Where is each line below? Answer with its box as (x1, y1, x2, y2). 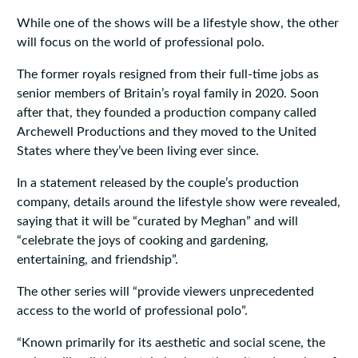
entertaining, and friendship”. (16, 253, 178, 267)
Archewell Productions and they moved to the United (16, 125, 316, 139)
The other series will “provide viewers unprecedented (16, 285, 314, 299)
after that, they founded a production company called (16, 106, 316, 120)
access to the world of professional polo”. (16, 304, 248, 318)
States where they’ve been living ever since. (16, 145, 259, 158)
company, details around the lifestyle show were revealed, (16, 196, 340, 209)
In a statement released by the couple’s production (16, 177, 299, 190)
